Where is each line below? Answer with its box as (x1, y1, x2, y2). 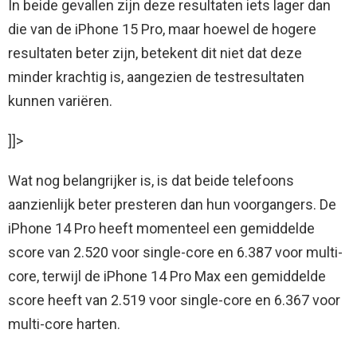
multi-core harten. (8, 316, 120, 333)
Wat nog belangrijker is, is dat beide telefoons (8, 172, 294, 190)
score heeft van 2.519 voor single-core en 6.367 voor (8, 292, 340, 309)
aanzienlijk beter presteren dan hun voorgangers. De (8, 196, 336, 214)
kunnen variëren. (8, 92, 112, 110)
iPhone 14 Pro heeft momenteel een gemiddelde (8, 220, 315, 237)
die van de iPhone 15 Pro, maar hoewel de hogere (8, 21, 316, 38)
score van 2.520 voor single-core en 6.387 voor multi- (8, 244, 343, 261)
